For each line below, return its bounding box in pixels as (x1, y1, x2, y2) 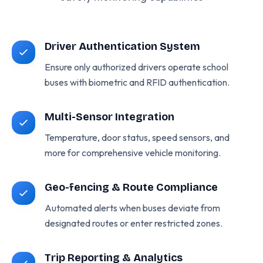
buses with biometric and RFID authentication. (45, 76, 230, 88)
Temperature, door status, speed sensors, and (45, 131, 230, 143)
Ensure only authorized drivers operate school (45, 61, 228, 73)
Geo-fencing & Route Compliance (45, 181, 218, 194)
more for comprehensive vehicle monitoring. (45, 147, 221, 159)
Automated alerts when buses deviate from (45, 202, 220, 214)
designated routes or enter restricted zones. (45, 217, 222, 229)
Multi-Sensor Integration (45, 110, 174, 123)
